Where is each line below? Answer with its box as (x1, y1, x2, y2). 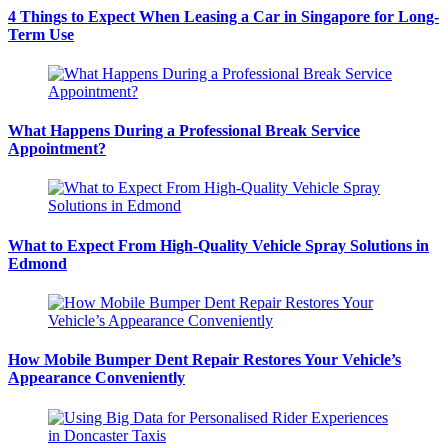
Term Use (8, 25, 74, 43)
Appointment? (8, 140, 106, 158)
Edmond (8, 254, 67, 272)
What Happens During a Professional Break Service (8, 122, 360, 140)
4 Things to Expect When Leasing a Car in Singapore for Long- (8, 7, 439, 25)
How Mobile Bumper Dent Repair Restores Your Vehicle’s (8, 351, 401, 369)
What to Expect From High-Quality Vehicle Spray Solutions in (8, 236, 429, 254)
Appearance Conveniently (8, 369, 185, 387)
